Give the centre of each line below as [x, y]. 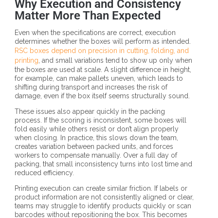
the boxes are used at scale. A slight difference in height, [103, 70]
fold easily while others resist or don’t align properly [97, 129]
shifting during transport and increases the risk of [91, 87]
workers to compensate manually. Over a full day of [96, 155]
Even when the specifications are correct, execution [95, 33]
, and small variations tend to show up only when [115, 61]
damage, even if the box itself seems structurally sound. [102, 96]
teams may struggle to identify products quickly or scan [103, 206]
